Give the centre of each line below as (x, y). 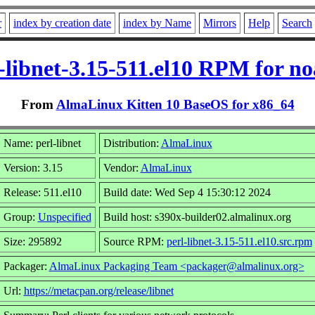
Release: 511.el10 (42, 192)
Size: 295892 (32, 241)
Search (297, 23)
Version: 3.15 (33, 167)
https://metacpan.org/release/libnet (98, 290)
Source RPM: (135, 241)
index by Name (157, 23)
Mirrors (220, 23)
